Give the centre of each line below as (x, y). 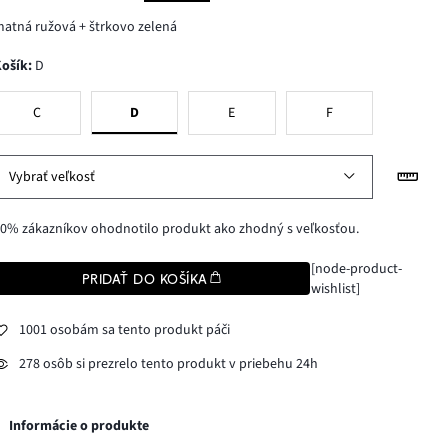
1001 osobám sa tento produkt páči (125, 330)
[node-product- (356, 268)
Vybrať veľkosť (52, 176)
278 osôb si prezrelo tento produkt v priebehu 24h (169, 364)
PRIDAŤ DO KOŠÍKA (145, 278)
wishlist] (335, 288)
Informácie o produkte (79, 425)
